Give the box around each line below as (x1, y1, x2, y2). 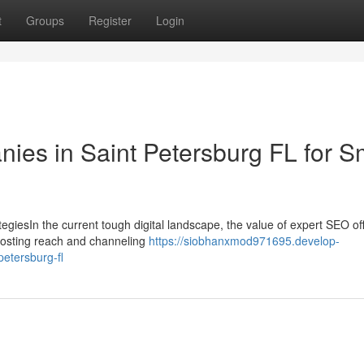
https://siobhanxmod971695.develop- (149, 232, 340, 249)
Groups (26, 12, 64, 28)
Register (89, 12, 132, 28)
